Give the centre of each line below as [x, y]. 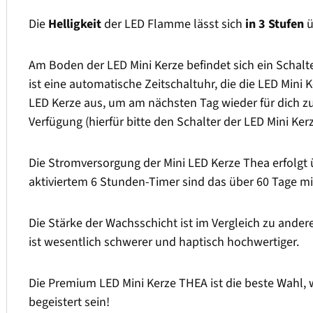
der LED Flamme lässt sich [173, 24]
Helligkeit [75, 24]
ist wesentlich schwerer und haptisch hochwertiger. [164, 242]
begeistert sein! [69, 303]
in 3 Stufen [275, 24]
